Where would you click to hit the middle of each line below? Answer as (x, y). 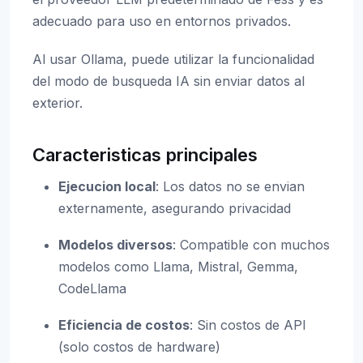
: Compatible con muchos (251, 245)
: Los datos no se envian (230, 186)
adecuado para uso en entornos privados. (162, 21)
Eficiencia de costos (124, 325)
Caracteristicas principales (145, 155)
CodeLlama (92, 288)
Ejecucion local (107, 186)
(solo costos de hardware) (139, 347)
